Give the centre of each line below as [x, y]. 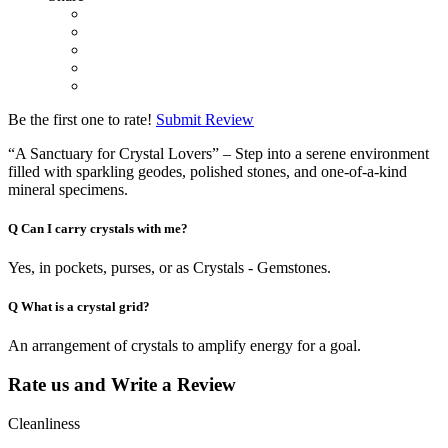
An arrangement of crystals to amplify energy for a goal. [184, 346]
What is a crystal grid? [85, 307]
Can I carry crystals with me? [104, 228]
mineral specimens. [68, 189]
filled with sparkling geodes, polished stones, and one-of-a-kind [207, 171]
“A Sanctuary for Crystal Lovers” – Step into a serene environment [218, 153]
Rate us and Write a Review [122, 384]
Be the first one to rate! [80, 119]
